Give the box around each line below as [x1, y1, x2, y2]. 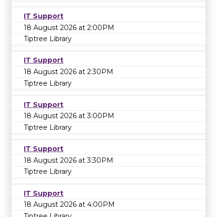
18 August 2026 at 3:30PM [24, 155, 113, 165]
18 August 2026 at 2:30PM [24, 67, 113, 76]
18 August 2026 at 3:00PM [24, 111, 114, 121]
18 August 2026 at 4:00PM [24, 200, 115, 209]
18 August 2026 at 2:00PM [24, 23, 114, 32]
